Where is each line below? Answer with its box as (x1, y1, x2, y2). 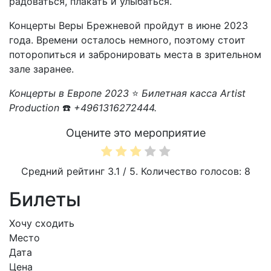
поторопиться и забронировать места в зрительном (9, 48, 261, 61)
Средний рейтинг (21, 165, 108, 177)
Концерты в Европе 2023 (9, 87, 132, 100)
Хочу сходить (9, 217, 74, 229)
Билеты (9, 187, 81, 211)
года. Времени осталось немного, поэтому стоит (9, 34, 246, 47)
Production (9, 102, 62, 114)
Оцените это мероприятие (65, 126, 206, 140)
